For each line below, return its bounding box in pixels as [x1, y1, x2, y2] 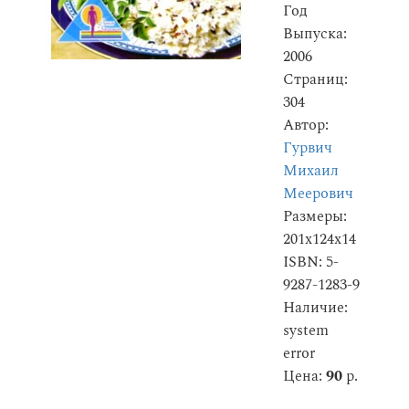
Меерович [283, 183, 353, 205]
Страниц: [283, 68, 348, 91]
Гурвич [283, 137, 332, 160]
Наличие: [283, 297, 348, 320]
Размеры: [283, 205, 347, 228]
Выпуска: [283, 23, 347, 46]
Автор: [283, 114, 329, 137]
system [283, 320, 329, 342]
